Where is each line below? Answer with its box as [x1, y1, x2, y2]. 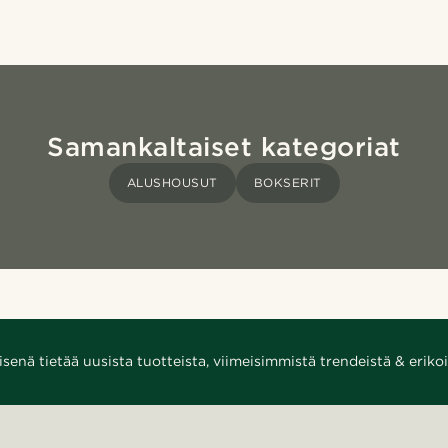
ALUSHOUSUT [126, 174, 218, 190]
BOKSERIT [253, 174, 322, 190]
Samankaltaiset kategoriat [47, 130, 401, 162]
